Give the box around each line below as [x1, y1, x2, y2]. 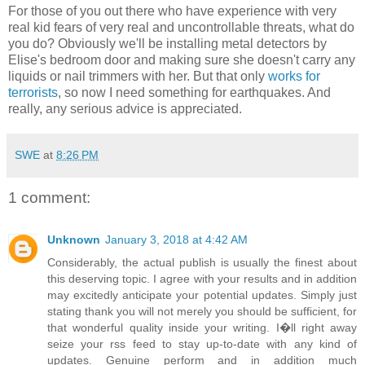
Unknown [47, 233, 100, 247]
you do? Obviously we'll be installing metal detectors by [8, 36, 327, 51]
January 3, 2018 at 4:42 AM [105, 233, 248, 247]
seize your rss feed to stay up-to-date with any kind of [47, 337, 357, 351]
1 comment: [8, 188, 90, 206]
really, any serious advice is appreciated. [8, 101, 242, 116]
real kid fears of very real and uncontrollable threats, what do [8, 20, 354, 34]
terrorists [8, 85, 58, 99]
